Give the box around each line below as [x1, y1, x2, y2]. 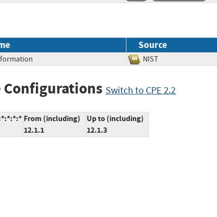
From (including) [24, 113, 80, 124]
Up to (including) [87, 113, 144, 124]
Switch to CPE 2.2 [106, 84, 176, 96]
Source [139, 38, 167, 51]
